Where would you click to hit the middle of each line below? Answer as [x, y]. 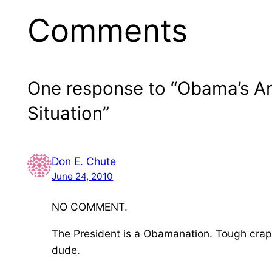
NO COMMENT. [90, 207]
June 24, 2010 [83, 177]
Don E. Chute [84, 161]
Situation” [69, 113]
